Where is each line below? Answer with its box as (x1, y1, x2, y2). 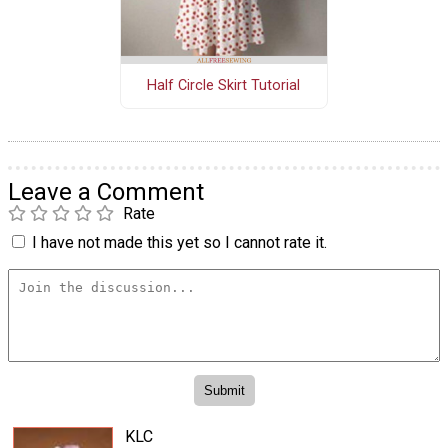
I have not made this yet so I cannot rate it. (32, 232, 327, 252)
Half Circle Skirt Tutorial (147, 77, 301, 95)
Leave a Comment (8, 177, 204, 206)
